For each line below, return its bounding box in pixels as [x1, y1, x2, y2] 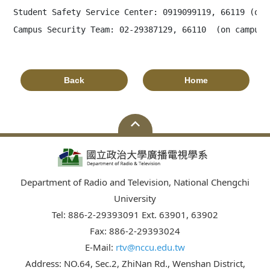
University [114, 192, 156, 204]
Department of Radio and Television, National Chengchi [20, 176, 250, 188]
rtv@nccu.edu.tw [116, 241, 185, 253]
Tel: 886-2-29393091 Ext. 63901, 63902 [52, 209, 218, 221]
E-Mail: [85, 241, 116, 253]
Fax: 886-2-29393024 [90, 225, 180, 237]
